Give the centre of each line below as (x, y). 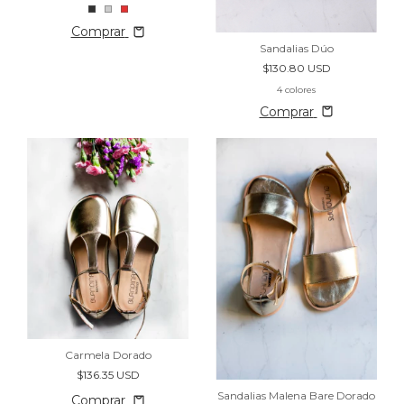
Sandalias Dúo (296, 48)
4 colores (296, 89)
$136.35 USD (108, 375)
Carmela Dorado (108, 355)
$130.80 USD (296, 68)
